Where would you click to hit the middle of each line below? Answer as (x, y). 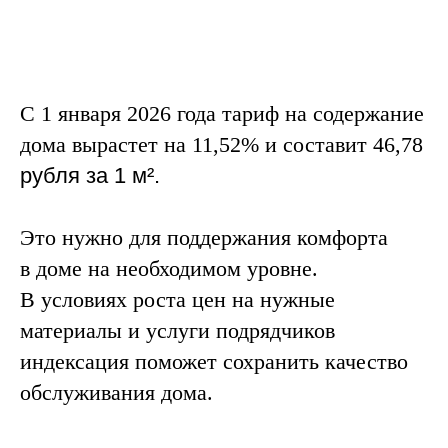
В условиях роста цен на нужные (177, 299)
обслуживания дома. (116, 392)
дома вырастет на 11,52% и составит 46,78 (221, 144)
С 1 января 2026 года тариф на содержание (222, 113)
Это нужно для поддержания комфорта (204, 237)
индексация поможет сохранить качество (214, 361)
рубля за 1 (76, 175)
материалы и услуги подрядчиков (177, 330)
